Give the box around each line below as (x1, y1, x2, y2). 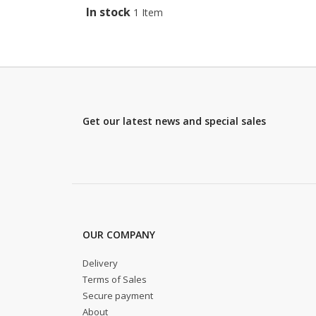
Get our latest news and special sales (83, 114, 266, 128)
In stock (86, 4, 130, 20)
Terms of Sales (83, 273, 147, 286)
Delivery (83, 257, 118, 270)
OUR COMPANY (83, 228, 155, 242)
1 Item (133, 6, 163, 20)
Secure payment (83, 289, 153, 303)
